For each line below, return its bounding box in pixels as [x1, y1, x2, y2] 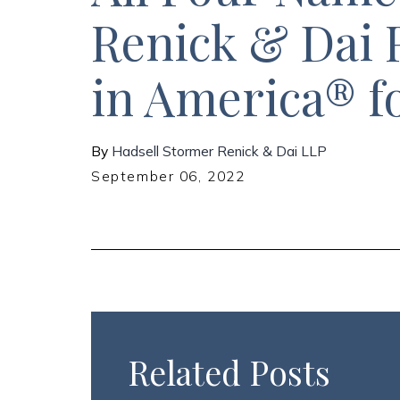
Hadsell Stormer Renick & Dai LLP [112, 141, 328, 160]
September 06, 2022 [91, 166, 246, 185]
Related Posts [128, 350, 331, 395]
